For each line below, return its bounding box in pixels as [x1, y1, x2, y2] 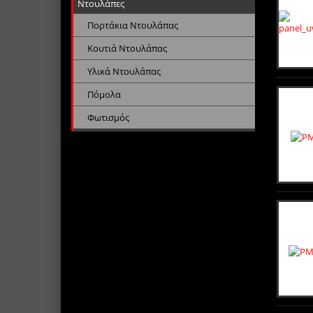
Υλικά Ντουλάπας [87, 64, 161, 78]
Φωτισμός [87, 110, 129, 124]
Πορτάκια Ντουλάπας [87, 18, 178, 31]
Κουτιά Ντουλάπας [87, 41, 167, 54]
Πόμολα [87, 87, 121, 101]
